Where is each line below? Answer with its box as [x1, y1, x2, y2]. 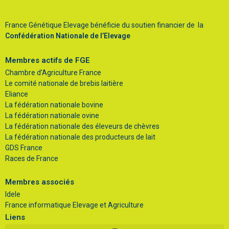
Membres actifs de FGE [5, 56, 90, 65]
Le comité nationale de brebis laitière [5, 79, 123, 88]
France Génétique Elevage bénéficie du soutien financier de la [5, 21, 203, 30]
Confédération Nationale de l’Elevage [5, 32, 130, 40]
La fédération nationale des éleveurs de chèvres [5, 122, 159, 131]
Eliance [5, 90, 28, 99]
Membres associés [5, 177, 74, 187]
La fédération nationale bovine [5, 101, 103, 109]
